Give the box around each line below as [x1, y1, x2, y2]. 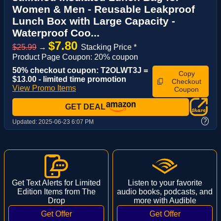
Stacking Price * [81, 43, 137, 51]
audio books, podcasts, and [117, 187, 213, 196]
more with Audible [133, 196, 196, 205]
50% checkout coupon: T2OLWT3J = [12, 66, 148, 74]
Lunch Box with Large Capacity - [12, 15, 175, 27]
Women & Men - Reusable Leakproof [12, 3, 195, 15]
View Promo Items [12, 84, 76, 92]
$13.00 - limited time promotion [12, 75, 126, 83]
